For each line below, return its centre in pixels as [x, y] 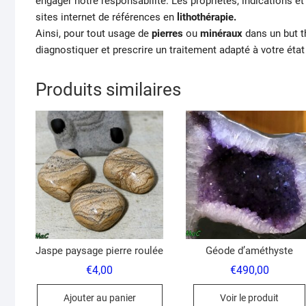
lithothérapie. [207, 17]
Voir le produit [250, 298]
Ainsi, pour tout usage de [94, 34]
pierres [167, 34]
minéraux [221, 34]
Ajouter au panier [99, 298]
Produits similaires [108, 90]
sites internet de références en [106, 17]
